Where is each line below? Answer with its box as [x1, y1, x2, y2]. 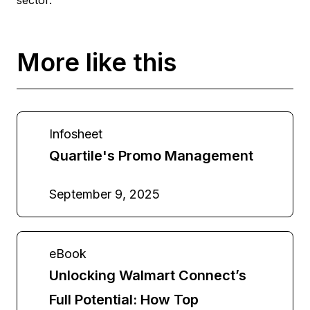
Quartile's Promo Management [49, 147, 253, 164]
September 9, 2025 [49, 186, 160, 201]
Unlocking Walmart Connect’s [49, 266, 246, 284]
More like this [17, 46, 176, 77]
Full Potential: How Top [49, 291, 199, 308]
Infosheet [49, 126, 102, 141]
